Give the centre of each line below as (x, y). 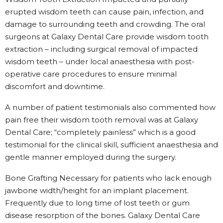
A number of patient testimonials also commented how (110, 107)
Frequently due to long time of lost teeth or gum (97, 203)
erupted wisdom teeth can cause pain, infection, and (104, 11)
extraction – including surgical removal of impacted (101, 49)
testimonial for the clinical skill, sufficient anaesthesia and (111, 144)
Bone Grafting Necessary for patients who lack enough (108, 178)
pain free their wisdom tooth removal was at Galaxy (102, 119)
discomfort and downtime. (55, 86)
